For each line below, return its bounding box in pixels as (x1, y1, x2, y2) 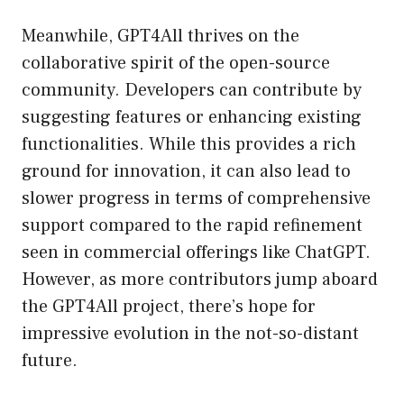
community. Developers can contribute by (22, 78, 362, 103)
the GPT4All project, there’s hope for (22, 295, 316, 319)
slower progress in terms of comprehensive (22, 187, 371, 211)
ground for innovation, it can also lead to (22, 160, 351, 184)
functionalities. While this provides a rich (22, 133, 356, 157)
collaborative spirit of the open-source (22, 51, 330, 76)
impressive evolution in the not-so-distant (22, 322, 359, 346)
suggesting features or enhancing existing (22, 106, 362, 130)
